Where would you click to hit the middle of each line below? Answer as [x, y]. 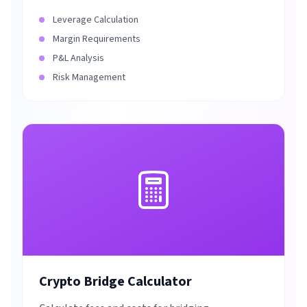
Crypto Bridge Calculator [115, 282]
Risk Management [89, 77]
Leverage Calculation [96, 20]
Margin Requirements [97, 39]
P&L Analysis [78, 58]
